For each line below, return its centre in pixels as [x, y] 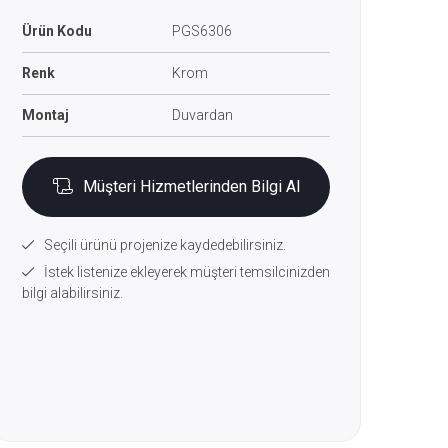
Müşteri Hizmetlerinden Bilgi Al [191, 186]
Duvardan [202, 115]
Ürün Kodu [57, 31]
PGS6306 [202, 31]
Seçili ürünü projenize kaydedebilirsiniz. [165, 245]
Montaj [45, 115]
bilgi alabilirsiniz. [72, 293]
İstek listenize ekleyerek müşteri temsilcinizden [187, 272]
